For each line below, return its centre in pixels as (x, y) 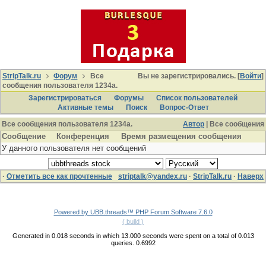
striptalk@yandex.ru (153, 176)
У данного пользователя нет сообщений (74, 148)
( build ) (133, 221)
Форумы (129, 98)
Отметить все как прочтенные (59, 176)
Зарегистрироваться (65, 98)
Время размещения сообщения (181, 136)
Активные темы (85, 107)
